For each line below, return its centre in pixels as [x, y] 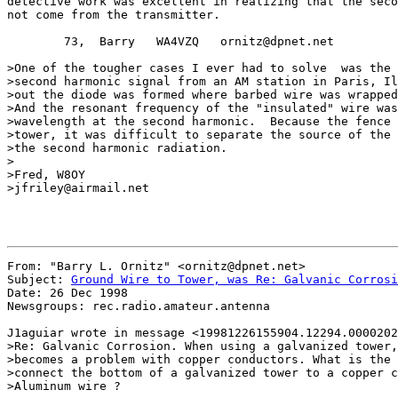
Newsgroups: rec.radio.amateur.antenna [139, 306]
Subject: [39, 279]
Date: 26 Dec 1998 [68, 293]
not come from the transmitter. [114, 15]
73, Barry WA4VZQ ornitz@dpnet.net [171, 41]
